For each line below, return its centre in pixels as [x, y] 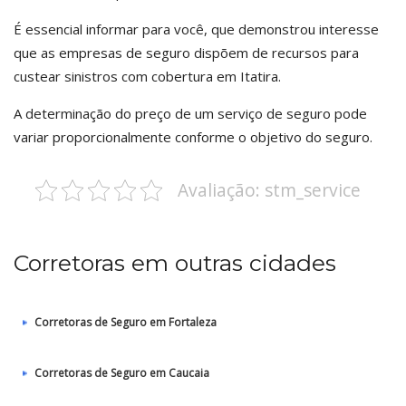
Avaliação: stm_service [269, 190]
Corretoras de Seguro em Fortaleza [126, 322]
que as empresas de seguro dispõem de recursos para [186, 53]
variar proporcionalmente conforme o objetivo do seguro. [193, 137]
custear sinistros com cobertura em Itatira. [147, 76]
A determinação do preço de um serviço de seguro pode [190, 113]
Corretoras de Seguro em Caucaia [122, 373]
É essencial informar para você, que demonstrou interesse [196, 29]
